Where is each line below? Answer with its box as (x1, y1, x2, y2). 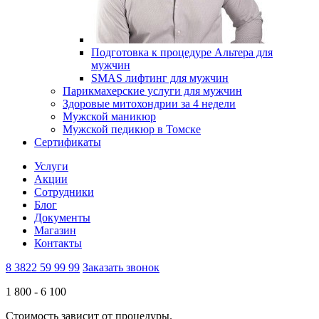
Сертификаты (34, 136, 101, 148)
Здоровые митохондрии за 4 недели (63, 98, 236, 110)
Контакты (34, 237, 82, 249)
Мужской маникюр (63, 110, 156, 122)
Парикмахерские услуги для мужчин (63, 85, 242, 97)
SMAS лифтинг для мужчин (91, 72, 229, 84)
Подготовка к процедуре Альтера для (91, 46, 273, 58)
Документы (34, 211, 90, 224)
